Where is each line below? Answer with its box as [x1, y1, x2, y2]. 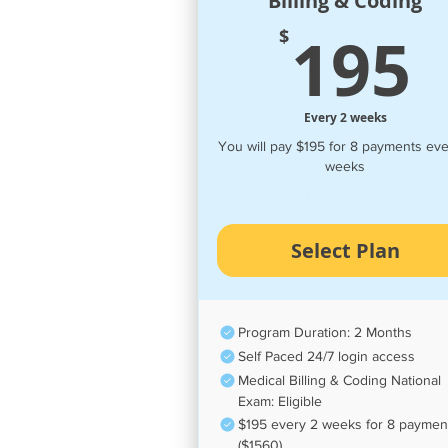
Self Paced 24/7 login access [238, 347, 415, 364]
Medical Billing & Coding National [238, 371, 441, 388]
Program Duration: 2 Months [238, 324, 412, 340]
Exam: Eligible [238, 392, 322, 409]
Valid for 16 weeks [297, 187, 394, 201]
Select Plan [290, 237, 400, 264]
